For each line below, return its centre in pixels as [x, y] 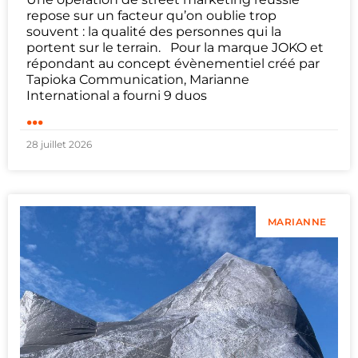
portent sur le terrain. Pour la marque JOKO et [175, 47]
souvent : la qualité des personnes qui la [154, 31]
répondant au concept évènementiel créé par [173, 63]
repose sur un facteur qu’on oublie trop [151, 15]
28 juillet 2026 [59, 144]
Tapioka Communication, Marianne [138, 79]
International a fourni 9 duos [117, 95]
